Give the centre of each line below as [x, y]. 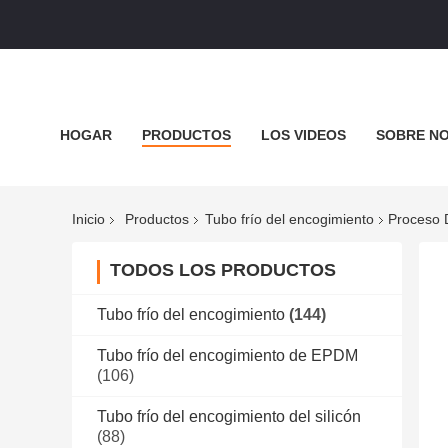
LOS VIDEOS [303, 135]
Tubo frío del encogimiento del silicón [229, 417]
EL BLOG [91, 180]
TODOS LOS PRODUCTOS [223, 270]
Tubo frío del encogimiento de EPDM [227, 356]
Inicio [88, 219]
